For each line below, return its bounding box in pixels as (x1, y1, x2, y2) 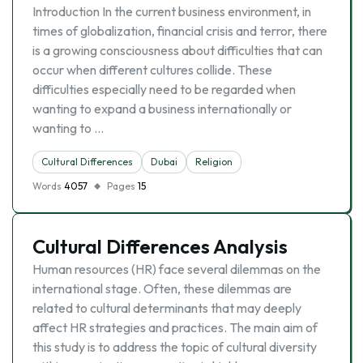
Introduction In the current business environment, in (32, 3, 311, 19)
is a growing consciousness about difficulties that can (32, 42, 322, 58)
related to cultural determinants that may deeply (32, 300, 301, 316)
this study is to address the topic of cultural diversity (32, 339, 317, 355)
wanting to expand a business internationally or (32, 100, 292, 117)
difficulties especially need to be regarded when (32, 81, 296, 97)
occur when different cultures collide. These (32, 62, 272, 78)
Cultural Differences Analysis (32, 234, 288, 258)
